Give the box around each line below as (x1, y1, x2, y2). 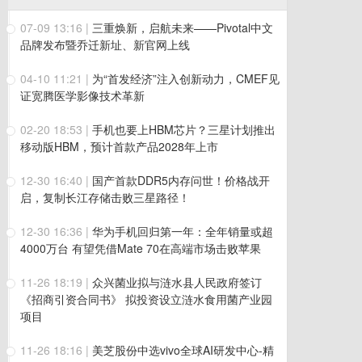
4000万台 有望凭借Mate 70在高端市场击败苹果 (20, 240, 261, 256)
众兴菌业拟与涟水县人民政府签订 (92, 274, 262, 290)
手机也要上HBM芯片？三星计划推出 (92, 121, 276, 137)
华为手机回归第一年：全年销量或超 (92, 223, 273, 239)
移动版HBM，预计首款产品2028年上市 (20, 138, 218, 154)
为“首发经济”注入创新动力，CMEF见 (92, 70, 280, 86)
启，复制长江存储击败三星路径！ (20, 189, 190, 205)
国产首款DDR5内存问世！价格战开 (92, 172, 270, 188)
